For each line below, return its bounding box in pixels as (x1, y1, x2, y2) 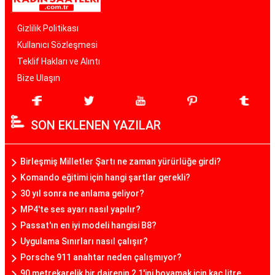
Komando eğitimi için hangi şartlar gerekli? (20, 172, 190, 182)
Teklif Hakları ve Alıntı (17, 56, 100, 66)
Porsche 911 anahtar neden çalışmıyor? (20, 252, 182, 262)
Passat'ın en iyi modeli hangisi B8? (20, 220, 157, 230)
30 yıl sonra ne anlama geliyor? (20, 188, 144, 198)
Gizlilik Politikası (17, 23, 79, 33)
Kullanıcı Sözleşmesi (17, 40, 98, 50)
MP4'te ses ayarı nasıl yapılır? (20, 204, 141, 214)
